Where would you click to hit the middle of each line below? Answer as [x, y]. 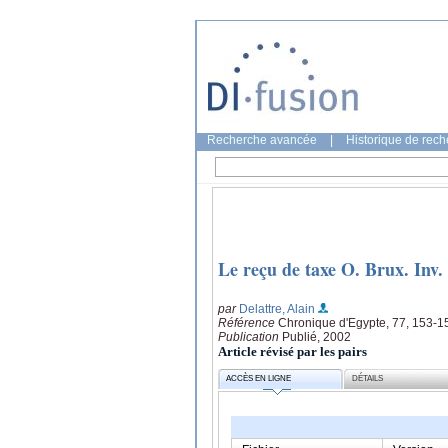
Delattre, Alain [277, 308]
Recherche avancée [262, 140]
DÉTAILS [368, 379]
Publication [250, 336]
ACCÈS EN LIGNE [259, 379]
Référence [248, 322]
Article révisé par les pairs [292, 351]
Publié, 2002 [316, 336]
